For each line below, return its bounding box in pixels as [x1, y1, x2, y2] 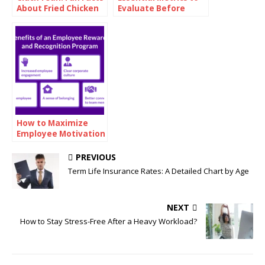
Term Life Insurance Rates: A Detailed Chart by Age [68, 165, 249, 176]
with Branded [17, 138, 73, 150]
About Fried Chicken [17, 2, 99, 14]
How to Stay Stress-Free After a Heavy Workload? [20, 215, 197, 227]
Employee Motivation [17, 128, 105, 139]
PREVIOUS [76, 151, 116, 163]
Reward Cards [17, 149, 74, 160]
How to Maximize [17, 117, 88, 128]
